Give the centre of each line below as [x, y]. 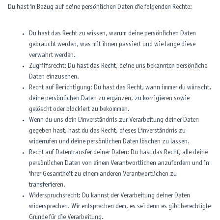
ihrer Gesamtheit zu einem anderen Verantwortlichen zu [103, 174]
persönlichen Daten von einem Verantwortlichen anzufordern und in [119, 163]
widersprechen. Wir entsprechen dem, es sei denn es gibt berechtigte [120, 206]
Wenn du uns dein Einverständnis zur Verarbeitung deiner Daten [114, 120]
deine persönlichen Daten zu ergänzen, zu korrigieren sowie [109, 98]
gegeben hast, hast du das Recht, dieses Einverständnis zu [107, 131]
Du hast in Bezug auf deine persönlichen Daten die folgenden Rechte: [100, 7]
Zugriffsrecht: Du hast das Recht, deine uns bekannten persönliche [118, 66]
